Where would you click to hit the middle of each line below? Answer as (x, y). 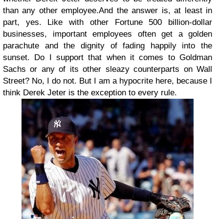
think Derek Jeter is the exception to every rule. (90, 92)
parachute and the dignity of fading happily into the (108, 45)
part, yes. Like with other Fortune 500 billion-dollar (108, 22)
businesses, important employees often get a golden (108, 34)
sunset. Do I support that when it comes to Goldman (108, 57)
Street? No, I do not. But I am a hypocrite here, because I (108, 81)
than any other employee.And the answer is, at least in (108, 10)
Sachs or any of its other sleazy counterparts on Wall (108, 69)
